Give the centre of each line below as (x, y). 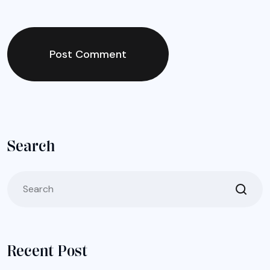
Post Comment (88, 55)
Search (31, 146)
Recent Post (47, 251)
